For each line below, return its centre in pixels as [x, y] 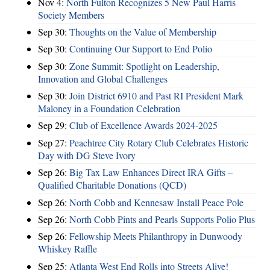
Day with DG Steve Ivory [87, 155]
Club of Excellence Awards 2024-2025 [143, 125]
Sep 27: [54, 142]
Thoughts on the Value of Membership [143, 31]
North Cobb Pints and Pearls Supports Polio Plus [162, 219]
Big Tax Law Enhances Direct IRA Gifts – [151, 172]
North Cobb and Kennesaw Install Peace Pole [156, 202]
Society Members [71, 14]
